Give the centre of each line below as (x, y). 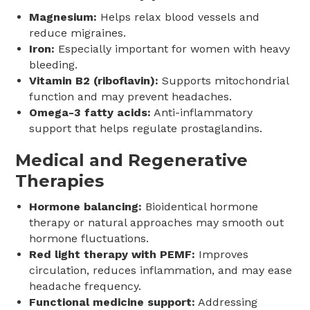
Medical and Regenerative (132, 160)
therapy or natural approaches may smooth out (157, 222)
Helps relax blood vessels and (179, 17)
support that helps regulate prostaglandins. (146, 128)
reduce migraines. (78, 33)
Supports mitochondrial (224, 80)
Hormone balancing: (86, 206)
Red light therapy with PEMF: (112, 254)
